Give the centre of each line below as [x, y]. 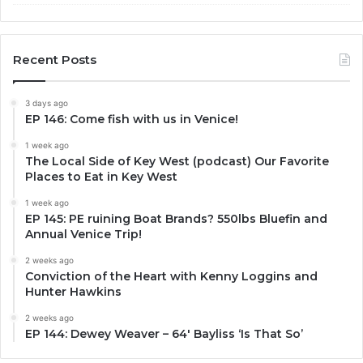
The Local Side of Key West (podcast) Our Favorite [177, 162]
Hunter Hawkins [73, 292]
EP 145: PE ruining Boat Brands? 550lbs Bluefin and [176, 219]
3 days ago [47, 103]
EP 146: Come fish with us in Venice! [132, 120]
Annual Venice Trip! [83, 235]
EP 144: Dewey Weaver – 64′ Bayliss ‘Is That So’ [164, 334]
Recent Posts [55, 60]
